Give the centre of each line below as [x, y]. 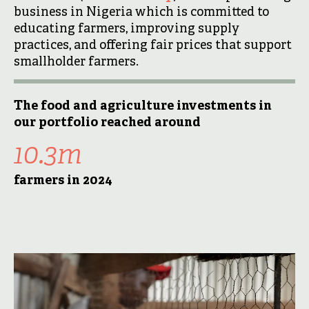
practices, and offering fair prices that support [153, 46]
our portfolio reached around [107, 123]
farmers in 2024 [63, 181]
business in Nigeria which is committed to [141, 13]
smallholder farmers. [76, 62]
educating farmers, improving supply [127, 29]
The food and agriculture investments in [143, 107]
